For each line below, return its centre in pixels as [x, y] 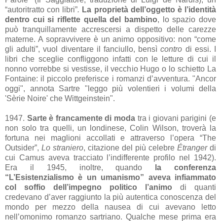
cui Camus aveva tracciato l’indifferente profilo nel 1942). [110, 157]
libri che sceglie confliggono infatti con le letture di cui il [110, 59]
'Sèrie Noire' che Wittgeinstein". [60, 98]
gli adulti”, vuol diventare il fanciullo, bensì [83, 49]
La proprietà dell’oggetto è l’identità [149, 9]
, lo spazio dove [187, 19]
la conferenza [186, 167]
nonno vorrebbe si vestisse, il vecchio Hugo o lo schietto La [110, 69]
